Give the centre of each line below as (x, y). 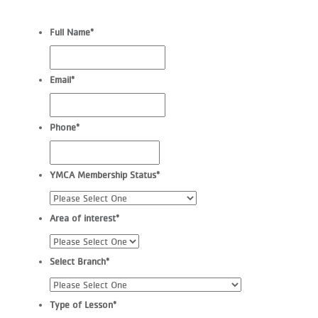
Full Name (70, 32)
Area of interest (83, 218)
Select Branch (78, 261)
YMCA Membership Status (103, 174)
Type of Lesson (81, 304)
